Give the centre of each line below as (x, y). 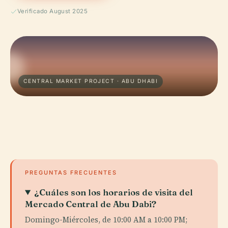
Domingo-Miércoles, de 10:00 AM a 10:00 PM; (106, 220)
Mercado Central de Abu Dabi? (91, 204)
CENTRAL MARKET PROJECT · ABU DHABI (91, 81)
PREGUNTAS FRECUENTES (71, 173)
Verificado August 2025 (53, 11)
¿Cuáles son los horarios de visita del (114, 192)
